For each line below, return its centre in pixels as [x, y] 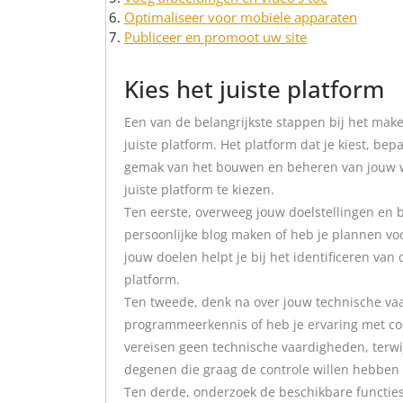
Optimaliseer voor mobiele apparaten [241, 17]
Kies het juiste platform [254, 89]
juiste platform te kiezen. [199, 189]
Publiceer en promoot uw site [215, 37]
